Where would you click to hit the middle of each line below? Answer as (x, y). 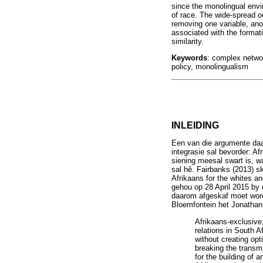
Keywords (189, 58)
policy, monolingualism (210, 67)
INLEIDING (195, 126)
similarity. (188, 42)
